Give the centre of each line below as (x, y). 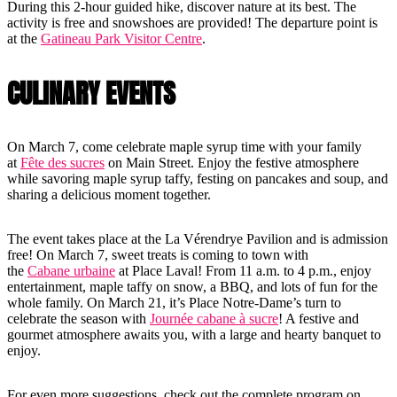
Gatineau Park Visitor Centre (121, 39)
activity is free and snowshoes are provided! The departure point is (192, 23)
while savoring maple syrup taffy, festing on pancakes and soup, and (198, 179)
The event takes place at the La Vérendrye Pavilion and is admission (198, 239)
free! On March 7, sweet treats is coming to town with (158, 255)
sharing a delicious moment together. (111, 195)
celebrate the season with (78, 319)
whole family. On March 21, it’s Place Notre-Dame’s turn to (174, 303)
